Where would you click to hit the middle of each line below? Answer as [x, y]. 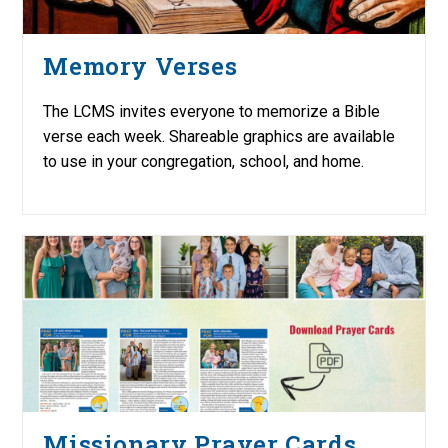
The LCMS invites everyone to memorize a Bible [212, 111]
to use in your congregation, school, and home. [204, 161]
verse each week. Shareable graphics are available [219, 136]
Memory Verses [140, 65]
